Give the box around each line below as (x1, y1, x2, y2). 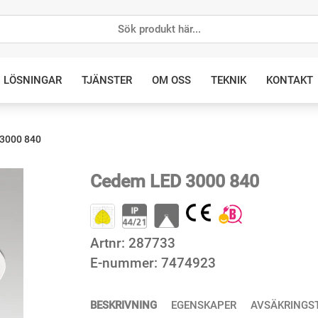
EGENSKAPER (171, 298, 236, 312)
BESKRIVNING (90, 298, 157, 312)
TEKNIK (210, 74, 246, 87)
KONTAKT (265, 74, 313, 87)
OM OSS (151, 74, 191, 87)
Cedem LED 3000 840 (90, 171, 259, 192)
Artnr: (90, 235, 128, 252)
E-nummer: (90, 255, 161, 272)
